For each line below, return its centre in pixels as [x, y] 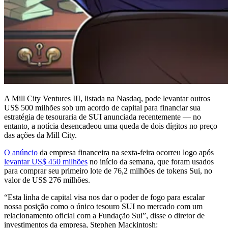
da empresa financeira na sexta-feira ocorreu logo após [126, 152]
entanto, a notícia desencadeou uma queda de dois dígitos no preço [111, 126]
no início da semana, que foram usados [151, 161]
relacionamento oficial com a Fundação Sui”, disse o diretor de [104, 215]
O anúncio [21, 152]
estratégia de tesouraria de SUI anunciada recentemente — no [103, 117]
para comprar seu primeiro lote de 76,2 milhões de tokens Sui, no [108, 170]
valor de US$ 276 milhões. [47, 180]
